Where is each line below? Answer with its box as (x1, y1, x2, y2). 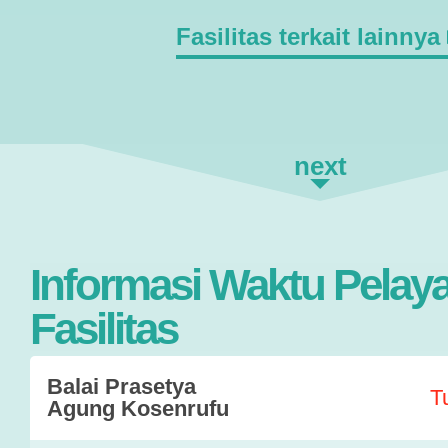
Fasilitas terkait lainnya (175, 23, 440, 50)
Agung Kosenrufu (47, 396, 229, 421)
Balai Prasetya (47, 374, 196, 399)
